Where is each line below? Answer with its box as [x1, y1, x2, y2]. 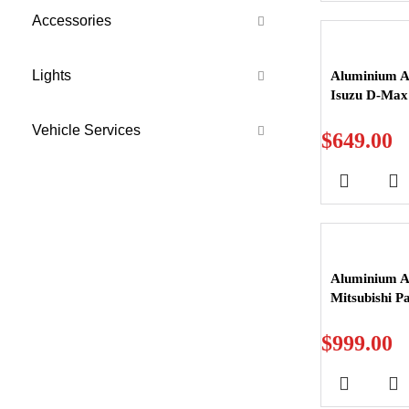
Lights [32, 68, 71, 83]
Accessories [32, 13, 111, 28]
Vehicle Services [32, 122, 141, 138]
